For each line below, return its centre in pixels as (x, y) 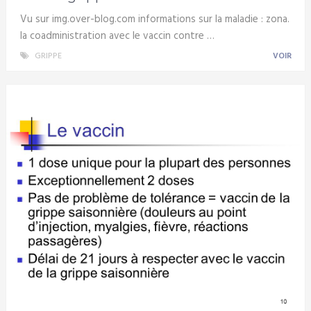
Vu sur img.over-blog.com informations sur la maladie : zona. (154, 20)
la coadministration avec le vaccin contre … (117, 36)
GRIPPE (48, 57)
